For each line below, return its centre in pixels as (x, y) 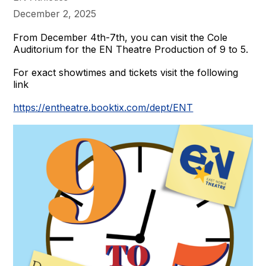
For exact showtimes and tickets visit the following (126, 73)
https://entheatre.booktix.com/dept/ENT (103, 108)
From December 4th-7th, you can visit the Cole (121, 38)
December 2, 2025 (55, 14)
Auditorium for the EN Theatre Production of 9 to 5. (131, 50)
